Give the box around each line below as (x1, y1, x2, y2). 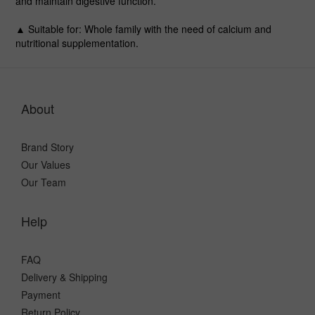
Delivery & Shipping (21, 270, 108, 284)
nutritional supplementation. (15, 36, 139, 50)
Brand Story (21, 140, 74, 154)
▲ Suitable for (15, 22, 79, 36)
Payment (21, 288, 60, 302)
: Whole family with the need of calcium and (79, 22, 271, 36)
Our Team (21, 175, 66, 189)
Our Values (21, 157, 70, 172)
